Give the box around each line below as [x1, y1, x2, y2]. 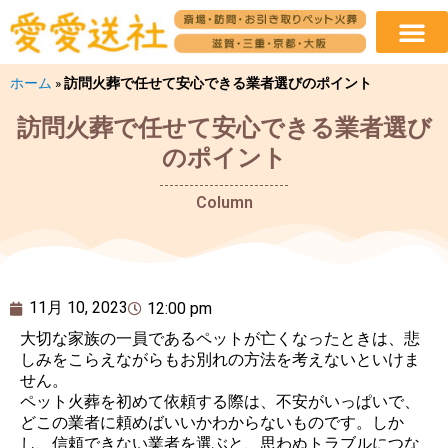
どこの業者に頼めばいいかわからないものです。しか [20, 413, 404, 433]
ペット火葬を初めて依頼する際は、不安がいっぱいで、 [20, 392, 420, 412]
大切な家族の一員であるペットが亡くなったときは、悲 [20, 329, 420, 349]
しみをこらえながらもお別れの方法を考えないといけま [20, 350, 420, 370]
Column [195, 193, 253, 213]
